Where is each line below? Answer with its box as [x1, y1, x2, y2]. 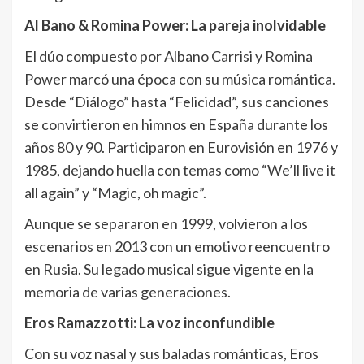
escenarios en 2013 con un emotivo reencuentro [24, 237, 330, 256]
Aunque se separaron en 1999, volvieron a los [24, 214, 308, 233]
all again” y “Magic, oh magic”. [24, 184, 206, 202]
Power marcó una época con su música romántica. [24, 70, 336, 89]
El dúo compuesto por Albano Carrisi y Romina [24, 47, 313, 66]
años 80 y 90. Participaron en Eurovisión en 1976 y [24, 138, 338, 157]
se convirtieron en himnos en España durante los [24, 115, 328, 134]
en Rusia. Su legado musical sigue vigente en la [24, 260, 314, 279]
